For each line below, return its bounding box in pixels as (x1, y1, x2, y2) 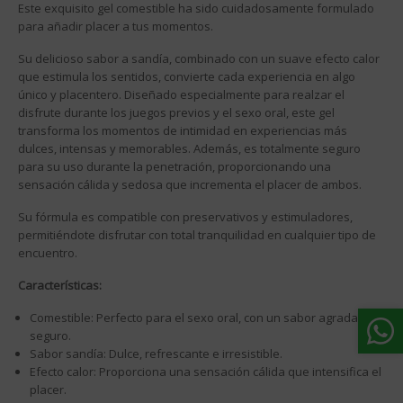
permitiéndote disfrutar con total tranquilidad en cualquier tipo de (18, 227, 376, 244)
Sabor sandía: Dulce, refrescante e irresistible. (30, 345, 282, 363)
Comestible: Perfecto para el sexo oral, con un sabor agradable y (30, 309, 384, 327)
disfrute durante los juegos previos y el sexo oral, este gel (18, 104, 335, 121)
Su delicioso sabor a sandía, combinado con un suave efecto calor (18, 50, 380, 67)
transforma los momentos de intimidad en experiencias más (18, 122, 347, 139)
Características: (18, 277, 102, 294)
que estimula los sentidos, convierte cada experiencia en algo (18, 68, 355, 85)
